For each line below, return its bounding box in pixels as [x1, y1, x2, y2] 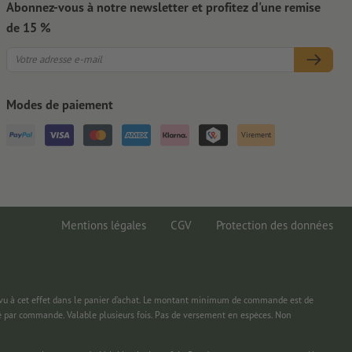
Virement [241, 130, 271, 141]
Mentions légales [61, 218, 146, 233]
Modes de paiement [6, 96, 113, 113]
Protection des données [216, 218, 333, 233]
